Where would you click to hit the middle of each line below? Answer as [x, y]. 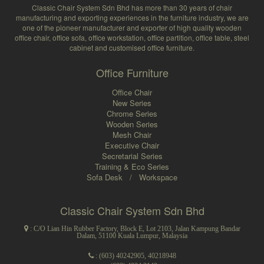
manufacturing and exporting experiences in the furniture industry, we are [132, 17]
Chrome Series [132, 113]
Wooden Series [132, 124]
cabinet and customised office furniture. [132, 47]
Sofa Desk [106, 177]
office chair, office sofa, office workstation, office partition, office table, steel [132, 37]
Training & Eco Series [132, 166]
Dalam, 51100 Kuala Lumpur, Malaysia [132, 235]
